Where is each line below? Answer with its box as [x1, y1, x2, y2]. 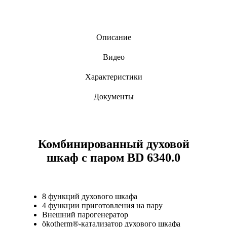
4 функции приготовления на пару [42, 201, 163, 210]
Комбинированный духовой [37, 137, 190, 150]
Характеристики [85, 72, 142, 81]
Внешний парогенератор [42, 210, 128, 219]
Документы [93, 92, 134, 101]
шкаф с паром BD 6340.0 [47, 150, 180, 164]
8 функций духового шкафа [42, 192, 137, 201]
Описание [96, 32, 131, 42]
